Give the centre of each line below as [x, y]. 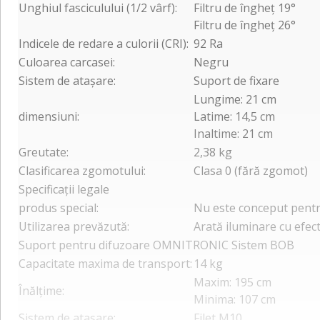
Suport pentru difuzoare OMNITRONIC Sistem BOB [156, 245]
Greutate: [44, 152]
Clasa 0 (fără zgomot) [251, 170]
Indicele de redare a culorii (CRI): [104, 43]
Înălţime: [41, 290]
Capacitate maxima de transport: [105, 263]
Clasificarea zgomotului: [82, 170]
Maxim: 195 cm [232, 282]
